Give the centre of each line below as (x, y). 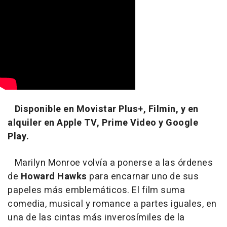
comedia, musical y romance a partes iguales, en (112, 204)
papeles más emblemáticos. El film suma (96, 191)
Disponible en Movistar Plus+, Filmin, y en (106, 109)
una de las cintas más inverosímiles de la (96, 218)
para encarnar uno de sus (143, 177)
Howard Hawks (54, 177)
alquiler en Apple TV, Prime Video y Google (103, 123)
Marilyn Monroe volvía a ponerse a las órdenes (110, 163)
